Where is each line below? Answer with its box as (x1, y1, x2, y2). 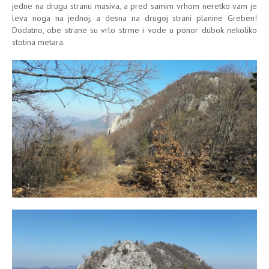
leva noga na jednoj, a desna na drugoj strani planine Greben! (12, 12, 257, 23)
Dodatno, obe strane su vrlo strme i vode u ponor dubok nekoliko (12, 24, 257, 35)
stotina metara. (12, 36, 65, 47)
